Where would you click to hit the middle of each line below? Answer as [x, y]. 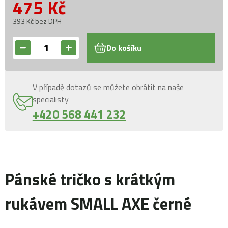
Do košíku [124, 48]
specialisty [50, 99]
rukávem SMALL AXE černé [98, 204]
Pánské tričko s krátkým [90, 179]
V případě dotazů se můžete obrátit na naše [108, 87]
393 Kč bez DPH [37, 21]
